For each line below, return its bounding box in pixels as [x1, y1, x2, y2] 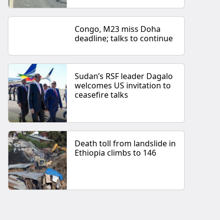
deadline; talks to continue [75, 32, 173, 44]
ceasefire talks [75, 89, 129, 100]
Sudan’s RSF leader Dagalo [75, 70, 173, 82]
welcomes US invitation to [75, 80, 171, 91]
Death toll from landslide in [75, 138, 176, 149]
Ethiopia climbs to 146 [75, 147, 157, 159]
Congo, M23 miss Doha [75, 23, 161, 34]
